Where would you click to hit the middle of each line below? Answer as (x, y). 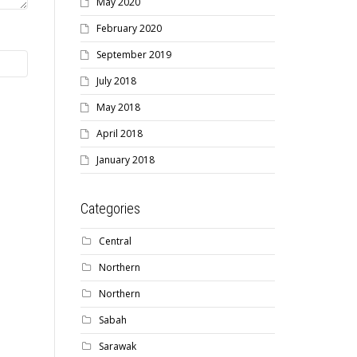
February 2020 (129, 28)
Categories (110, 208)
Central (115, 241)
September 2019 (134, 55)
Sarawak (118, 346)
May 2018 (118, 107)
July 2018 (116, 81)
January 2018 (126, 160)
